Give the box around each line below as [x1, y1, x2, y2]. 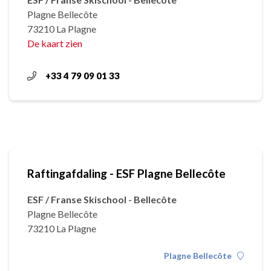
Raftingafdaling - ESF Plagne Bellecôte [27, 166, 226, 180]
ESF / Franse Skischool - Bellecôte [27, 194, 177, 205]
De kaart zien [27, 38, 82, 49]
